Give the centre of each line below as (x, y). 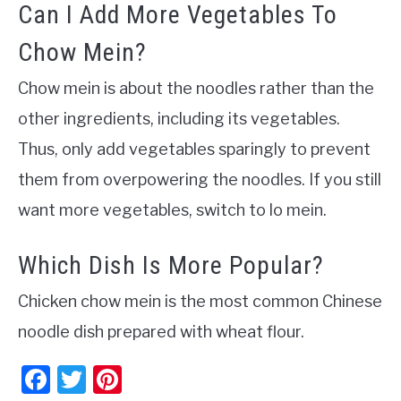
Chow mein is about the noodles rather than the (196, 89)
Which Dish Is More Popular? (171, 265)
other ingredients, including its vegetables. (179, 119)
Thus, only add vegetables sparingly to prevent (194, 149)
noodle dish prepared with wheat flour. (163, 331)
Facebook (114, 379)
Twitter (133, 379)
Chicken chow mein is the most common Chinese (200, 301)
